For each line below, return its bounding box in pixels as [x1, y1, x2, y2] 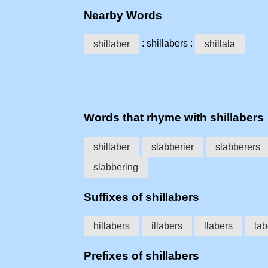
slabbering [93, 162, 138, 172]
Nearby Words [84, 8, 162, 22]
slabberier [151, 141, 194, 152]
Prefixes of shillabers [84, 249, 199, 263]
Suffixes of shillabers [84, 190, 199, 203]
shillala [205, 39, 235, 50]
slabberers [215, 141, 260, 152]
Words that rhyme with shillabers [84, 111, 264, 124]
